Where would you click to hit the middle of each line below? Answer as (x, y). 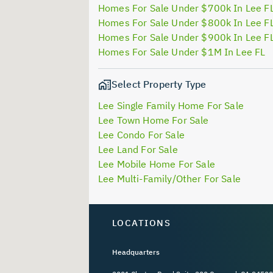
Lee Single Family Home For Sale (171, 106)
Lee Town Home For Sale (154, 120)
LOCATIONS (141, 223)
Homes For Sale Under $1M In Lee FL (182, 52)
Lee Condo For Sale (141, 135)
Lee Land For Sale (138, 150)
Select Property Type (159, 84)
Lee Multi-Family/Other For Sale (169, 179)
